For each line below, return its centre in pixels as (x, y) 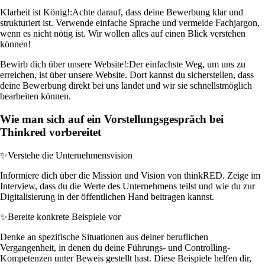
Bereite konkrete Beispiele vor (64, 216)
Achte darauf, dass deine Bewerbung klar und (158, 12)
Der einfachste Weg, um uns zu (187, 64)
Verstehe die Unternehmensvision (70, 155)
